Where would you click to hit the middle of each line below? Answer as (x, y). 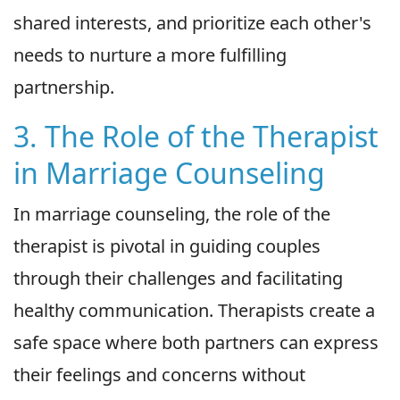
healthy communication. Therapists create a (194, 311)
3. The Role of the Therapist (196, 137)
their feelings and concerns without (159, 375)
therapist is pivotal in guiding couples (167, 246)
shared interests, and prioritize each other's (192, 23)
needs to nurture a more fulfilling (150, 55)
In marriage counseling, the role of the (172, 214)
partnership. (64, 87)
